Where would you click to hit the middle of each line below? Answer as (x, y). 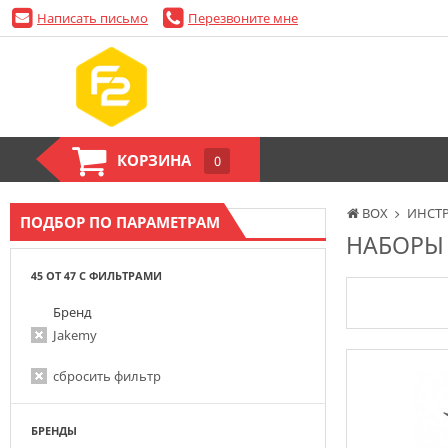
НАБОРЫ (395, 245)
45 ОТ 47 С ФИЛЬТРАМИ (96, 275)
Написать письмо (92, 17)
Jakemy (75, 335)
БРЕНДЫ (54, 430)
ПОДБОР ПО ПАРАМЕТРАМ (120, 222)
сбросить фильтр (107, 376)
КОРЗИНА (154, 160)
